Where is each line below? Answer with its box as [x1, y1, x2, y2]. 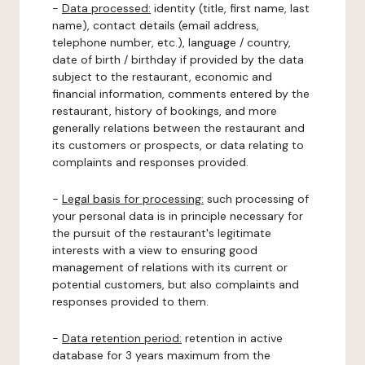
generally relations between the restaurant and [52, 121, 305, 135]
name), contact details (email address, [52, 18, 259, 33]
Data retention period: [62, 331, 182, 345]
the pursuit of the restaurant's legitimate [52, 226, 271, 240]
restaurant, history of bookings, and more [52, 103, 277, 118]
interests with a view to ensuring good [52, 243, 257, 257]
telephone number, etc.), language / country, [52, 35, 291, 50]
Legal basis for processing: [62, 191, 204, 206]
